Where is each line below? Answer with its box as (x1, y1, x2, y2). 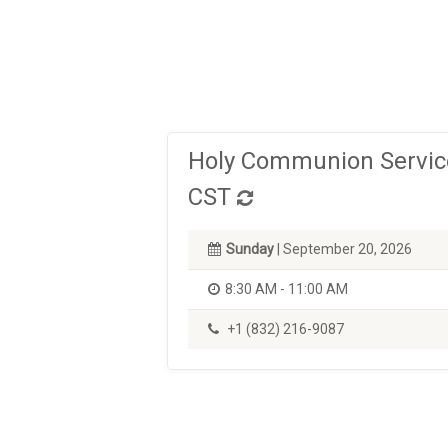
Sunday (226, 241, 274, 257)
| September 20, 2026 (274, 241, 412, 257)
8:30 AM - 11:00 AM (225, 281, 348, 297)
